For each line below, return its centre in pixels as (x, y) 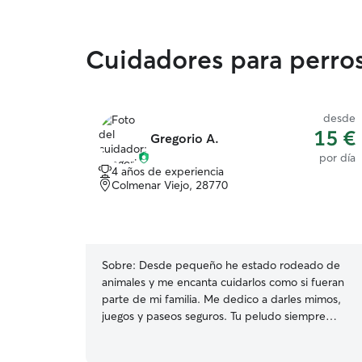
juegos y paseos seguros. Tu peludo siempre (214, 316)
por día (337, 158)
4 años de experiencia (168, 171)
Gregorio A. (185, 138)
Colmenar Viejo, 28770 (170, 185)
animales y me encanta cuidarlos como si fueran (223, 282)
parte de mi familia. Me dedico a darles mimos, (221, 299)
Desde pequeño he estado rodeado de (240, 265)
